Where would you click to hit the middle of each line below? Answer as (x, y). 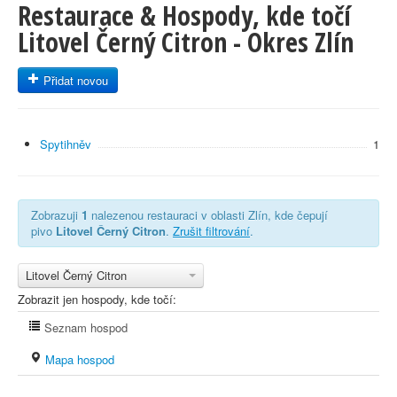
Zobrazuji (56, 215)
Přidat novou (74, 80)
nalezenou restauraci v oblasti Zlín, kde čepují (208, 215)
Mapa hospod (78, 359)
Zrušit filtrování (211, 231)
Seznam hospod (84, 327)
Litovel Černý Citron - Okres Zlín (186, 42)
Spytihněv (66, 144)
